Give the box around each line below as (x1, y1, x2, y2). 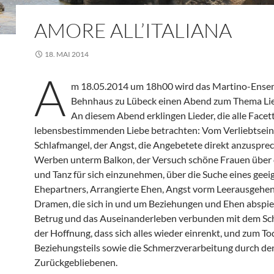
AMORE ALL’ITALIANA (34, 18, 232, 43)
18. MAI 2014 (45, 50, 89, 59)
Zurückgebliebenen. (34, 256, 117, 268)
